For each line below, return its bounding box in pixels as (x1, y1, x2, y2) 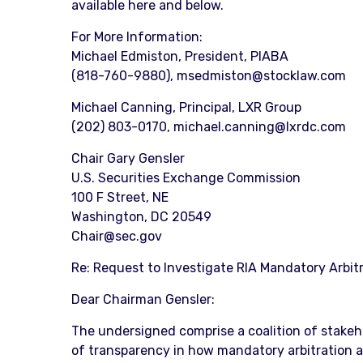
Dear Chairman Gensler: (70, 292, 215, 307)
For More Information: (70, 29, 203, 45)
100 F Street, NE (70, 190, 169, 205)
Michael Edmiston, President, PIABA (70, 49, 288, 64)
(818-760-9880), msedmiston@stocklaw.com (70, 68, 346, 83)
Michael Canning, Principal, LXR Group (70, 100, 301, 115)
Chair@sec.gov (70, 228, 162, 244)
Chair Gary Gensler (70, 151, 185, 166)
